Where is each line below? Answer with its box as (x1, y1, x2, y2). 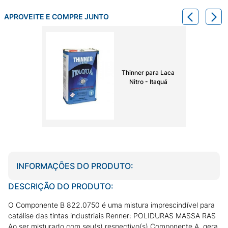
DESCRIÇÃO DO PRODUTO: (8, 181, 113, 191)
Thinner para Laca (122, 69, 175, 77)
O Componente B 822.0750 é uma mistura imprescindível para (8, 200, 215, 209)
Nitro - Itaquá (129, 78, 167, 86)
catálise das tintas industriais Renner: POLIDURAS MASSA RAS (8, 211, 216, 220)
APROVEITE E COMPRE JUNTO (4, 12, 109, 21)
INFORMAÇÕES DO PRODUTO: (16, 160, 133, 171)
